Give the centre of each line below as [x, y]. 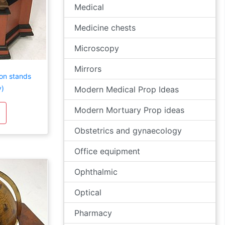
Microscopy [97, 48]
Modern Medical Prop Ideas [127, 89]
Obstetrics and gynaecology [128, 131]
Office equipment [107, 151]
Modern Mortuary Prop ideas [129, 110]
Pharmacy [93, 213]
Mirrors [88, 69]
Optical [88, 192]
